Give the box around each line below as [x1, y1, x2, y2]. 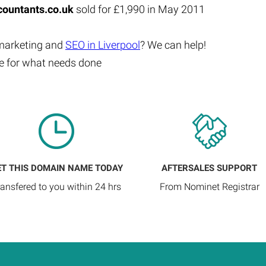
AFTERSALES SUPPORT [161, 163, 258, 173]
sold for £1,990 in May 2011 [74, 3, 205, 15]
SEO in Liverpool [65, 39, 140, 51]
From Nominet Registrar [159, 181, 259, 192]
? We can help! [140, 39, 206, 51]
